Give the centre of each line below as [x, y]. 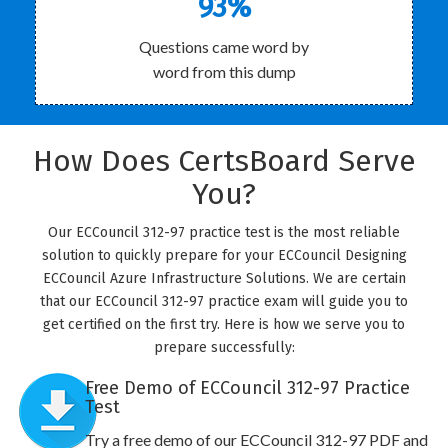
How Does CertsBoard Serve [224, 161]
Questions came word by [224, 46]
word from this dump [224, 71]
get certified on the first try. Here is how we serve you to [224, 324]
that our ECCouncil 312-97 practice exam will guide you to [224, 301]
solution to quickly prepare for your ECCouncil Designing [224, 255]
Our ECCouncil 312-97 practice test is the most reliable [224, 232]
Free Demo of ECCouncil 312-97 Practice [247, 388]
